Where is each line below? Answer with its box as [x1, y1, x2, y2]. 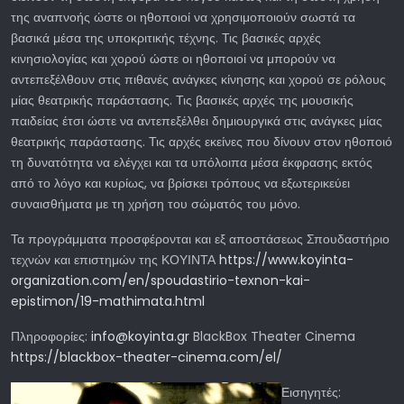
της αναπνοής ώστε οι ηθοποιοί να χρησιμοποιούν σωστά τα [11, 7, 355, 26]
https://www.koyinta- [219, 250, 353, 269]
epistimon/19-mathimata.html [11, 291, 205, 310]
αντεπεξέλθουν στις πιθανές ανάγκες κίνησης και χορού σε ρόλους [11, 69, 386, 88]
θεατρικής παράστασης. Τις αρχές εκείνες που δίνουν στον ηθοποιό [11, 132, 392, 151]
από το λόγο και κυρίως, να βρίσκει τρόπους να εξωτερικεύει [11, 173, 350, 192]
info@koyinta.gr [91, 326, 189, 345]
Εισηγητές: [281, 382, 341, 401]
